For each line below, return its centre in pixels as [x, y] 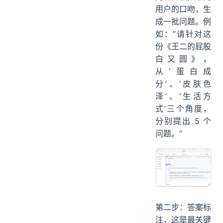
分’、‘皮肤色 [183, 83]
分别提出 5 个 [183, 121]
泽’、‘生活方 [183, 96]
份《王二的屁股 [183, 46]
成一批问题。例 [183, 21]
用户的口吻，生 [183, 9]
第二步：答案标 [183, 207]
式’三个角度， [183, 108]
